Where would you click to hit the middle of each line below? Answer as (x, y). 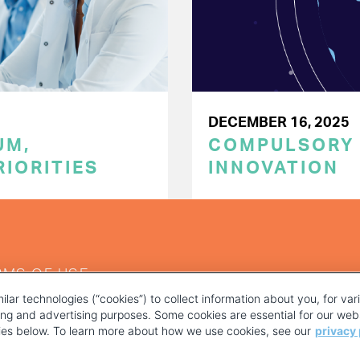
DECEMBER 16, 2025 (279, 123)
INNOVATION (274, 168)
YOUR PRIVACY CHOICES (180, 350)
